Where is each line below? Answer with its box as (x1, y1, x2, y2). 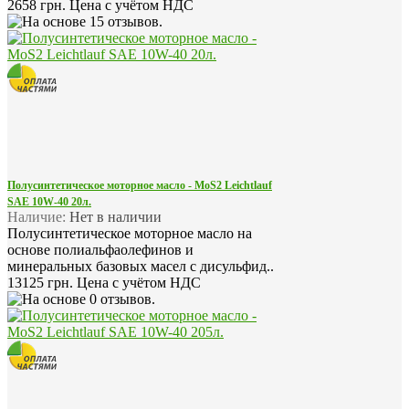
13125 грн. (7, 274, 77, 290)
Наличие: (7, 208, 66, 225)
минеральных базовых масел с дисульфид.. (7, 257, 274, 274)
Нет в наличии (66, 208, 162, 225)
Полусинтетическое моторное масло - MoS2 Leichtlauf (7, 178, 272, 192)
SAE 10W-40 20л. (7, 194, 91, 208)
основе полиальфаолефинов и (7, 241, 194, 257)
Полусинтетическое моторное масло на (7, 225, 252, 241)
